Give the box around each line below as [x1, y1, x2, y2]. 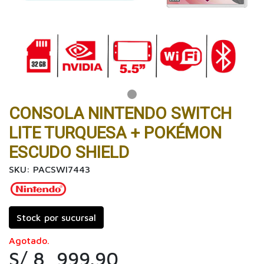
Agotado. [9, 235, 49, 246]
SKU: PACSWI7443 [9, 163, 90, 174]
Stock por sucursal [16, 212, 96, 223]
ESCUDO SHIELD [9, 142, 129, 162]
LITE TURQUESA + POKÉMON [9, 123, 222, 143]
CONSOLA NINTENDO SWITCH [9, 103, 232, 123]
